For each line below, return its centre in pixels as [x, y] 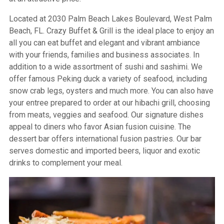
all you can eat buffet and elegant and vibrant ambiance [104, 43]
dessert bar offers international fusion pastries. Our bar [105, 139]
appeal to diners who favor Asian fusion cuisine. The [100, 127]
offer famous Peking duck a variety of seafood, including [108, 79]
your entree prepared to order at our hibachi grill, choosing [109, 103]
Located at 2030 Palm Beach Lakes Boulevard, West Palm [110, 19]
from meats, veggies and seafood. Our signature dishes [106, 115]
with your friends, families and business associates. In [104, 55]
